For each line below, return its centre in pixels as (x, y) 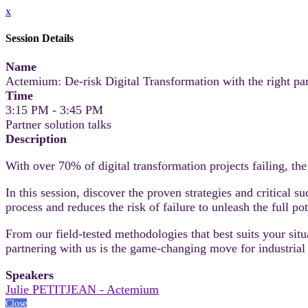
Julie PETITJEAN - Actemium (82, 289)
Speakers (30, 275)
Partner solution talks (58, 124)
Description (36, 139)
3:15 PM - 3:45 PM (54, 110)
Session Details (40, 38)
